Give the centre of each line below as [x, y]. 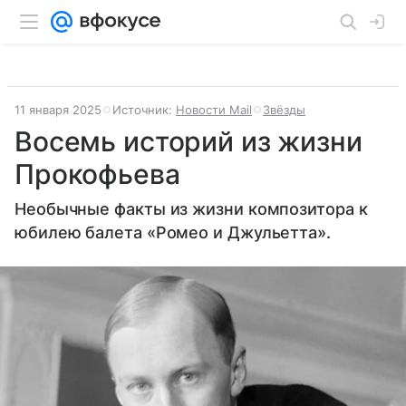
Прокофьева [97, 174]
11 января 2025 [58, 110]
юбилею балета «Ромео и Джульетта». [173, 232]
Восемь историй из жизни [188, 141]
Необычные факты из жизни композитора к [191, 209]
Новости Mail [214, 110]
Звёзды [284, 110]
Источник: [144, 110]
